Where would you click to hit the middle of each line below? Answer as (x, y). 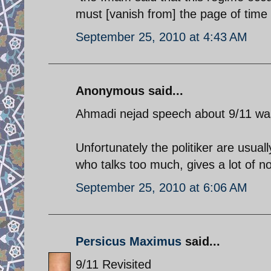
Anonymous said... (129, 90)
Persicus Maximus (129, 241)
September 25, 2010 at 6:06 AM (162, 187)
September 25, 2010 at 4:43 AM (162, 37)
